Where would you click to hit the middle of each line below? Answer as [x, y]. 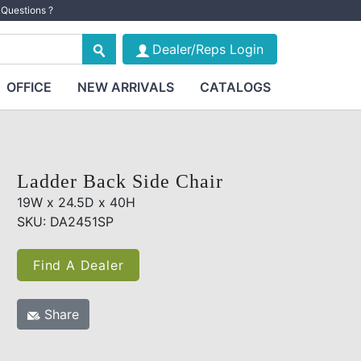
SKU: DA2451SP [65, 222]
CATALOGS [235, 87]
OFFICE [29, 87]
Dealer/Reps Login [207, 49]
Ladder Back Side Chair [120, 181]
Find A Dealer [79, 265]
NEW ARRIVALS [125, 87]
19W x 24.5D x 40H [76, 202]
